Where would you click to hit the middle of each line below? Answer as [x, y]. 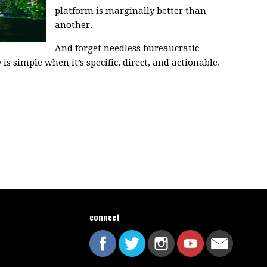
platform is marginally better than [131, 11]
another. [75, 25]
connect [105, 217]
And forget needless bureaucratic [127, 48]
